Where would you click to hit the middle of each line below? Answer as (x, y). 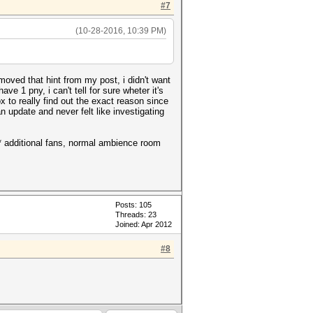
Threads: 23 (136, 214)
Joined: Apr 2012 (144, 224)
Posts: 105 (133, 205)
